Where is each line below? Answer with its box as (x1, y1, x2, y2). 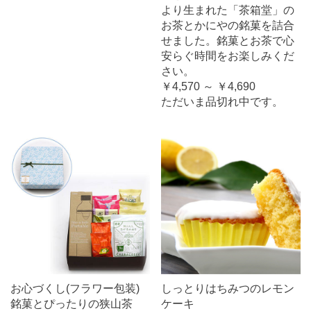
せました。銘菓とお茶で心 (161, 35, 294, 47)
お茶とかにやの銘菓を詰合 (161, 19, 294, 31)
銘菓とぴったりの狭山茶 (10, 298, 133, 310)
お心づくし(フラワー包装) (10, 283, 140, 294)
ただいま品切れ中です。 (161, 96, 283, 108)
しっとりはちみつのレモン (161, 283, 294, 294)
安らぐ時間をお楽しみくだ (161, 50, 294, 62)
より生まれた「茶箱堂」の (161, 4, 294, 16)
